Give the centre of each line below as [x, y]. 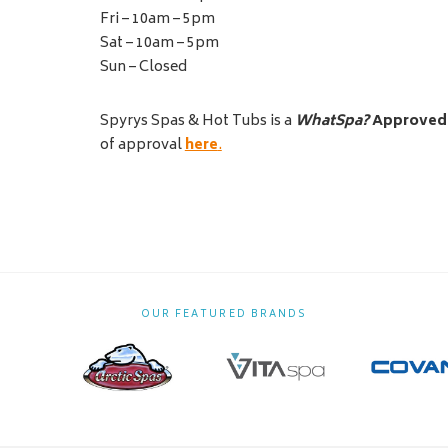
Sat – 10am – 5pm [159, 44]
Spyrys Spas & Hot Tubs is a [197, 122]
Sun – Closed [143, 68]
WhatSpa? [331, 122]
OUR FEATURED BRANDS [224, 315]
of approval [142, 146]
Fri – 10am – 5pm [157, 20]
